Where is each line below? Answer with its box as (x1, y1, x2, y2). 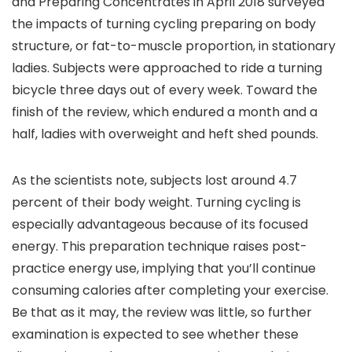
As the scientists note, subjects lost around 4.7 (12, 171, 297, 190)
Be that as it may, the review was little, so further (12, 303, 312, 322)
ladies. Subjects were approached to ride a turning (12, 59, 322, 78)
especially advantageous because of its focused (12, 215, 308, 234)
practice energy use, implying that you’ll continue (12, 259, 316, 278)
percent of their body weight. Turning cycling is (12, 193, 301, 212)
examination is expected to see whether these (12, 325, 299, 344)
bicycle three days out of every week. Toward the (12, 81, 317, 100)
